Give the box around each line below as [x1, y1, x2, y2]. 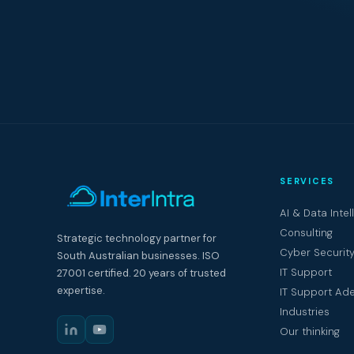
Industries [280, 305, 330, 318]
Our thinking [280, 325, 340, 338]
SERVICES [280, 175, 335, 186]
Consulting [280, 226, 333, 239]
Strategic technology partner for [57, 232, 217, 245]
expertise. [57, 284, 105, 297]
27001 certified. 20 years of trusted [57, 266, 226, 280]
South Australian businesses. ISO [57, 249, 220, 262]
